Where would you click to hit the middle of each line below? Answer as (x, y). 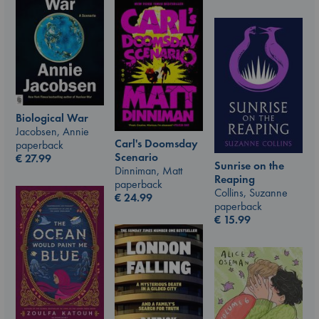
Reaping (235, 179)
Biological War (52, 118)
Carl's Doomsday (156, 143)
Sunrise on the (249, 166)
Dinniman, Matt (148, 170)
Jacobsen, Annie (52, 132)
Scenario (136, 157)
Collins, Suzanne (251, 193)
